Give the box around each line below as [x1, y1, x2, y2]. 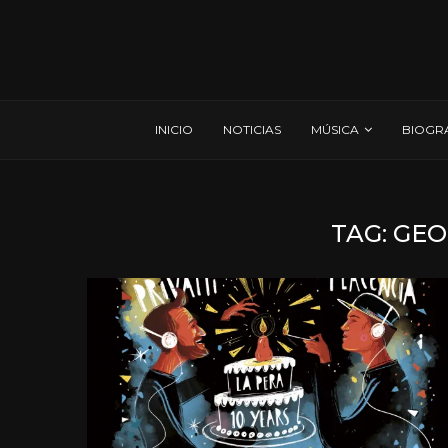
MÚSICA [311, 122, 359, 137]
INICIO [155, 122, 193, 137]
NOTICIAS [223, 122, 281, 137]
